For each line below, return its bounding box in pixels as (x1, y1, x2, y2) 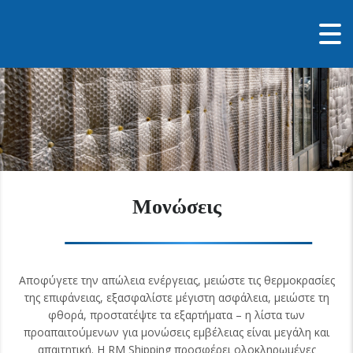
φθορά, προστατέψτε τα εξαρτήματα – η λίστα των (48, 307, 305, 322)
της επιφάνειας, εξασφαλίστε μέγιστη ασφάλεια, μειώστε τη (24, 290, 329, 305)
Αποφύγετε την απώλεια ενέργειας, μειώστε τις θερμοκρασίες (18, 273, 335, 288)
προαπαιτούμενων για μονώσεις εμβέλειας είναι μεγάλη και (24, 325, 329, 340)
